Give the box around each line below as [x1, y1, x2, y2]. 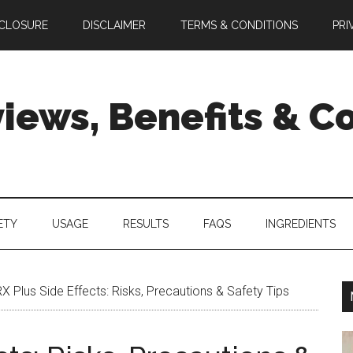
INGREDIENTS [266, 217, 336, 230]
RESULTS [123, 217, 169, 230]
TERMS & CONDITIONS [180, 19, 298, 32]
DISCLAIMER [83, 19, 146, 32]
